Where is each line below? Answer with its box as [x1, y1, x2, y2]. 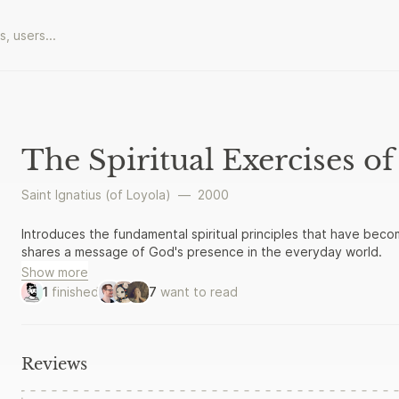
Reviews [21, 354, 87, 374]
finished [52, 284, 99, 299]
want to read [160, 284, 238, 299]
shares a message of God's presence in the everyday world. [21, 244, 382, 259]
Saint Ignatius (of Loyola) [21, 187, 171, 202]
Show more [21, 265, 88, 280]
